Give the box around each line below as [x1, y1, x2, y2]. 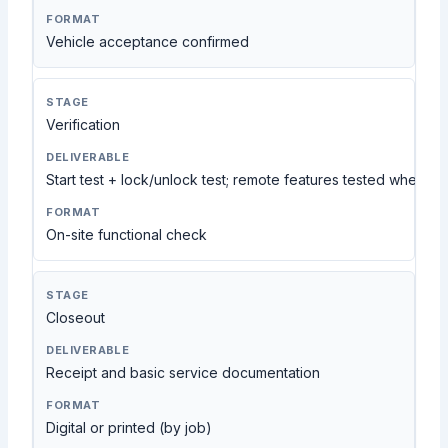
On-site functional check [46, 226, 208, 244]
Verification [46, 116, 121, 134]
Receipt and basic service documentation [46, 364, 321, 382]
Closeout [46, 309, 106, 327]
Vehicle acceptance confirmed [46, 33, 250, 51]
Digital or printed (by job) [46, 419, 213, 437]
